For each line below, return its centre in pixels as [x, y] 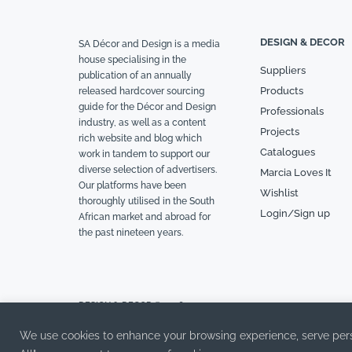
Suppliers [282, 71]
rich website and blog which [140, 139]
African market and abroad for [145, 217]
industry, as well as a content [142, 123]
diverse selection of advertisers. [148, 170]
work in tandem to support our [144, 154]
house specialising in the [132, 60]
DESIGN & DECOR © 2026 [131, 305]
